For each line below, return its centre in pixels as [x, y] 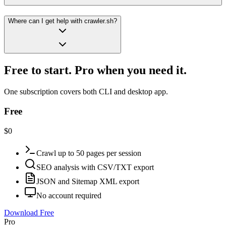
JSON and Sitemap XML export [88, 181]
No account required [69, 195]
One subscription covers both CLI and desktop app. [86, 92]
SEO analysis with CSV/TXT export [95, 167]
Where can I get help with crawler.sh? [63, 21]
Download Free [29, 212]
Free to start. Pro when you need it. [95, 70]
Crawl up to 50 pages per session [89, 153]
